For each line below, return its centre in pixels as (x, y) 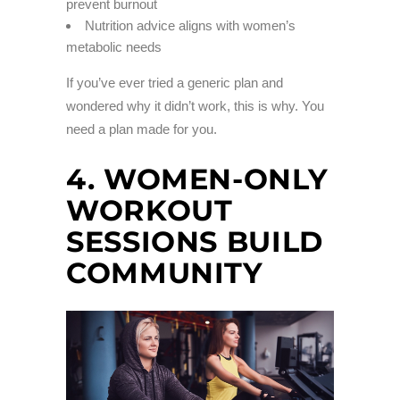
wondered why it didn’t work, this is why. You (195, 106)
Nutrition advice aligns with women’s (190, 26)
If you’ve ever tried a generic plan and (175, 83)
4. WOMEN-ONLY (197, 179)
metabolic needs (114, 47)
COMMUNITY (165, 273)
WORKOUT (150, 211)
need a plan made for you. (142, 129)
